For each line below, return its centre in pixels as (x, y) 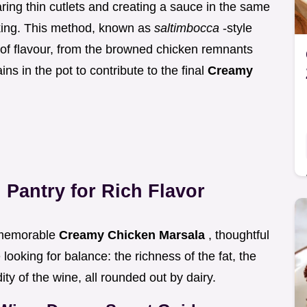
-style (237, 28)
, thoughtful (239, 235)
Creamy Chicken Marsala (134, 235)
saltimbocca (188, 28)
